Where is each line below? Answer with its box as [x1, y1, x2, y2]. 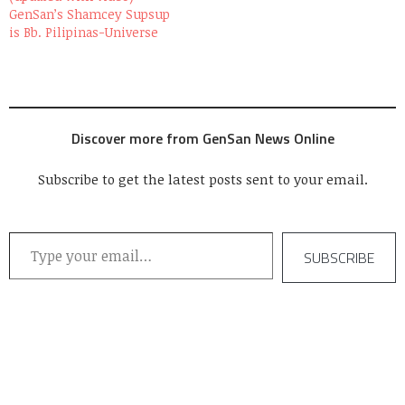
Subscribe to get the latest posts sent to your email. [37, 169, 368, 188]
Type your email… [8, 221, 54, 240]
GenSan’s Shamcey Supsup [9, 5, 170, 23]
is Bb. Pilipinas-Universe [9, 23, 158, 41]
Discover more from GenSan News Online [71, 127, 334, 149]
